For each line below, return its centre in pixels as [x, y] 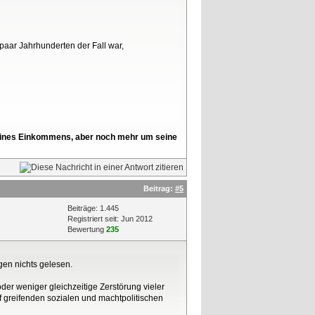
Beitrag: [159, 188]
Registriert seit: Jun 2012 [110, 218]
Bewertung [87, 229]
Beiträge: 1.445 [93, 208]
